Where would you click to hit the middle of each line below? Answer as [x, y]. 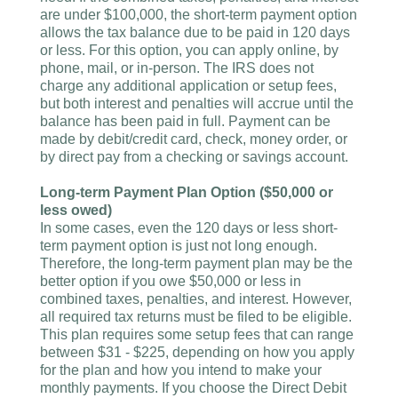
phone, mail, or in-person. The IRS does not [177, 68]
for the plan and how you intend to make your [181, 370]
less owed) [76, 210]
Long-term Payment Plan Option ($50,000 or [187, 192]
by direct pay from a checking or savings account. [194, 157]
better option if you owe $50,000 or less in [171, 281]
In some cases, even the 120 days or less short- [189, 228]
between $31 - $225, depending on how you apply [197, 352]
